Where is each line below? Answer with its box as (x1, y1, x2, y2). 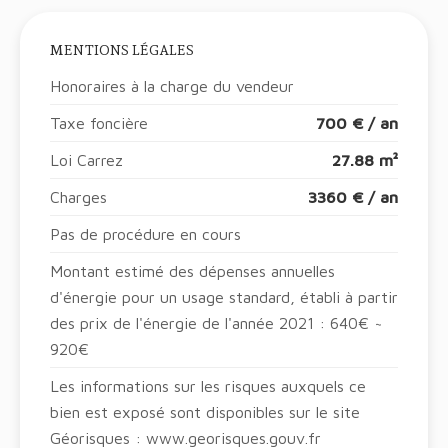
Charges (50, 188, 107, 207)
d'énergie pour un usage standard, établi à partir (50, 288, 398, 307)
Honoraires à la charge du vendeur (50, 77, 294, 96)
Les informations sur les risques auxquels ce (50, 377, 366, 396)
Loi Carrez (50, 151, 123, 170)
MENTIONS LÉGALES (50, 42, 194, 59)
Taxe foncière (50, 114, 148, 133)
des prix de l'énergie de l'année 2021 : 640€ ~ (50, 314, 383, 333)
